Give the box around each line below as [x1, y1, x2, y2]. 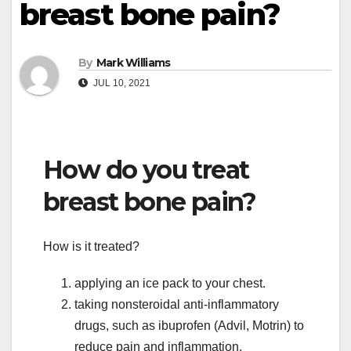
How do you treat [43, 154, 249, 186]
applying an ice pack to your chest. [74, 276, 266, 290]
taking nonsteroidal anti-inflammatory [74, 297, 279, 311]
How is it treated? [43, 239, 139, 253]
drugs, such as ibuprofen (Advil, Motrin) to [74, 318, 304, 332]
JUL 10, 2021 [91, 78, 150, 89]
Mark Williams [96, 56, 171, 71]
